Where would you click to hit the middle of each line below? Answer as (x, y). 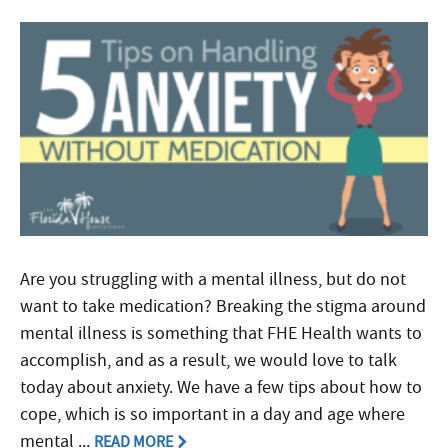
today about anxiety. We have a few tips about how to (221, 387)
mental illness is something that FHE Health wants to (221, 333)
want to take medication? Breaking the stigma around (223, 306)
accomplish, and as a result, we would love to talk (208, 360)
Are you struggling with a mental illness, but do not (213, 279)
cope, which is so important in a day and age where (212, 414)
